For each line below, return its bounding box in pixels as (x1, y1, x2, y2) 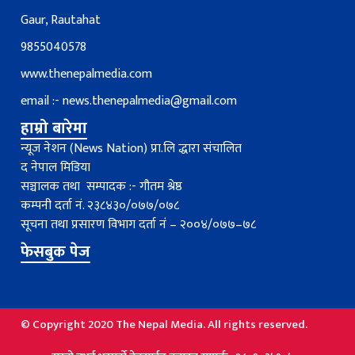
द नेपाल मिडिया (21, 157, 91, 179)
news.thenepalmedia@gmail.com (63, 90, 238, 113)
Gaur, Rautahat (21, 10, 101, 32)
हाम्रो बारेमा (21, 115, 88, 143)
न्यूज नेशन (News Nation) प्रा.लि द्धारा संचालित (21, 138, 242, 160)
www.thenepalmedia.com (21, 63, 153, 86)
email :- (21, 90, 63, 113)
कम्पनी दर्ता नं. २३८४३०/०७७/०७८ (21, 195, 180, 217)
